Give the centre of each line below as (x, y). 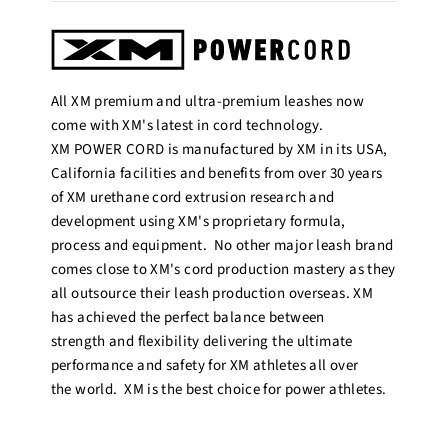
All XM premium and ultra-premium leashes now (207, 102)
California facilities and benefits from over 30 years (216, 174)
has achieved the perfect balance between (187, 318)
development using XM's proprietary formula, (198, 222)
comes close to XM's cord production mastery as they (223, 270)
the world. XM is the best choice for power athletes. (218, 390)
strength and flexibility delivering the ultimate (201, 342)
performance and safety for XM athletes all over (204, 366)
